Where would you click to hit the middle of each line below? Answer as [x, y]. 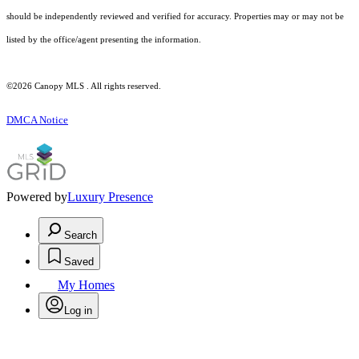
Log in [78, 311]
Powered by [37, 197]
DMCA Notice [37, 120]
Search [81, 236]
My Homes [86, 285]
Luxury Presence [110, 197]
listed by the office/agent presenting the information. [104, 40]
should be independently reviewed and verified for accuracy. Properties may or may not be [175, 17]
